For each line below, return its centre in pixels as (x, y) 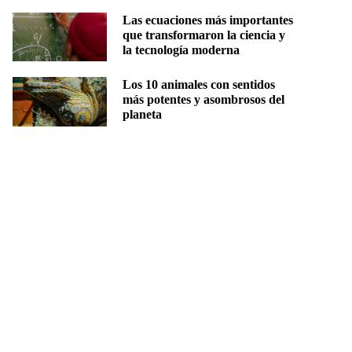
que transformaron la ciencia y (204, 35)
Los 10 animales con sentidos (199, 85)
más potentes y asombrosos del (203, 100)
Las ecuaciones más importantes (208, 20)
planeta (142, 115)
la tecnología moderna (181, 49)
